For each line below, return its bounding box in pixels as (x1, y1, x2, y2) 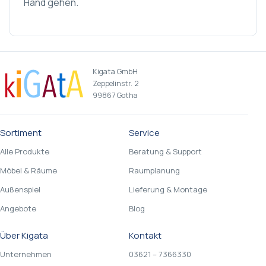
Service (129, 126, 160, 139)
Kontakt (129, 229, 161, 242)
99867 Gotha (93, 90, 138, 100)
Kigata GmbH (93, 66, 138, 77)
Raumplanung (129, 164, 180, 176)
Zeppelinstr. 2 (93, 78, 139, 88)
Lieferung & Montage (129, 183, 207, 195)
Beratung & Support (129, 145, 202, 157)
